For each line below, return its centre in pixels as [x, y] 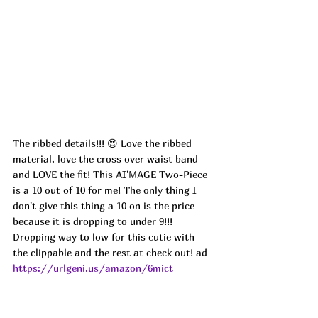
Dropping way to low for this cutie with [105, 236]
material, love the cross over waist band [107, 158]
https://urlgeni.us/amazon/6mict [93, 268]
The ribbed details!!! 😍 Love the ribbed [104, 143]
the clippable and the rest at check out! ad [110, 252]
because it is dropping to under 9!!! [94, 221]
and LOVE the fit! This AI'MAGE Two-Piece [111, 174]
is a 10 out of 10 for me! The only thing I [106, 190]
